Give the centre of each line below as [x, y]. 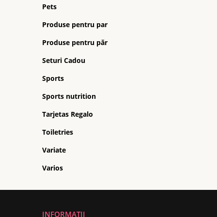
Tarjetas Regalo [68, 114]
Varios [53, 168]
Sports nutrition [69, 96]
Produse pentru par [75, 24]
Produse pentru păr [75, 42]
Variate [54, 150]
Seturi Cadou [64, 60]
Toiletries [58, 132]
